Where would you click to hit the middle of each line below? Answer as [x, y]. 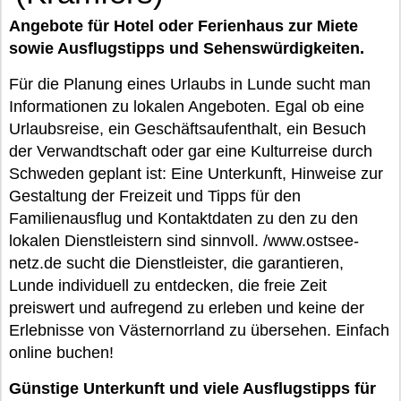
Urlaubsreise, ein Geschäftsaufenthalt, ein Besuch [188, 129]
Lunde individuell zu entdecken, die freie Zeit [168, 286]
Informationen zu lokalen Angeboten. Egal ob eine [187, 107]
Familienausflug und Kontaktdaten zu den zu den [183, 218]
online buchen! [61, 353]
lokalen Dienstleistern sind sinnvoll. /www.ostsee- [184, 241]
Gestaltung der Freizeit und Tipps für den [155, 196]
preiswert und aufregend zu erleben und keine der [187, 308]
